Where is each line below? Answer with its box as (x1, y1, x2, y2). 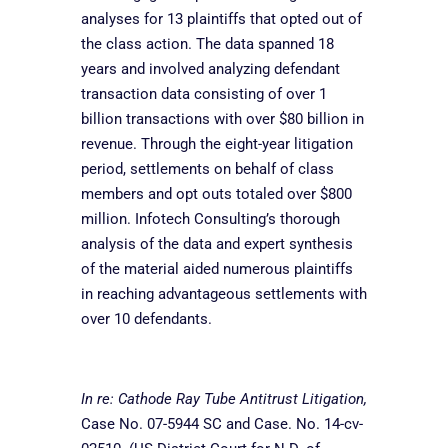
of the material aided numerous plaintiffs (80, 259, 353, 278)
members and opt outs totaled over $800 (80, 184, 352, 203)
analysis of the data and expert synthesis (80, 234, 353, 253)
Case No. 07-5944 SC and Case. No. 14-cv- (80, 414, 363, 433)
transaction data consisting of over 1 (80, 84, 327, 103)
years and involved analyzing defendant (80, 59, 340, 78)
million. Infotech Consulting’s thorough (80, 209, 340, 228)
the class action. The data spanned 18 (80, 34, 334, 53)
